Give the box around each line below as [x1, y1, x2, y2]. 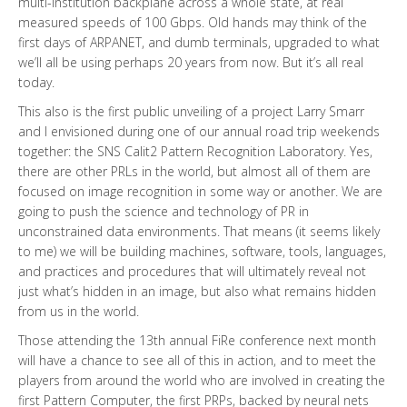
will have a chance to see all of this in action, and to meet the [18, 351, 376, 369]
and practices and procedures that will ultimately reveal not [18, 262, 366, 280]
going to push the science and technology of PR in [18, 202, 309, 220]
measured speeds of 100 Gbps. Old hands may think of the [18, 13, 367, 31]
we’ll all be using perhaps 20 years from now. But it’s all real [18, 53, 363, 71]
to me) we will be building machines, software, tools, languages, [18, 242, 386, 260]
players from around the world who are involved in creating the [18, 371, 385, 389]
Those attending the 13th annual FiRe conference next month [18, 331, 376, 349]
